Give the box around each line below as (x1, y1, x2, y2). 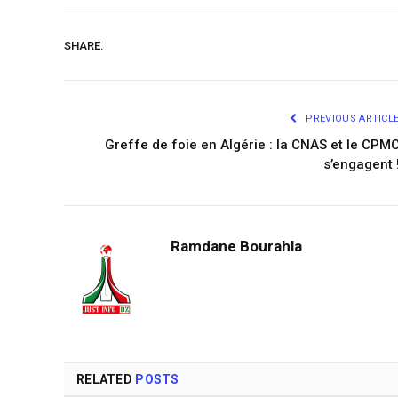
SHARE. (64, 39, 104, 53)
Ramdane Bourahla (171, 236, 302, 255)
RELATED (76, 371, 136, 386)
